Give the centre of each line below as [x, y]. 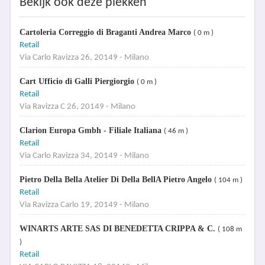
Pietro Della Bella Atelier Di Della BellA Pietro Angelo [117, 180]
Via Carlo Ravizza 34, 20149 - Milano [84, 156]
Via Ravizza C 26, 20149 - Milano [77, 107]
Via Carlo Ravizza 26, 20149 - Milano [84, 58]
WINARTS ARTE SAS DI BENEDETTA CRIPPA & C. [118, 229]
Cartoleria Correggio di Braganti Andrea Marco [106, 32]
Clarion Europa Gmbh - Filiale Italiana [91, 130]
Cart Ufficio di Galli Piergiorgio [78, 81]
